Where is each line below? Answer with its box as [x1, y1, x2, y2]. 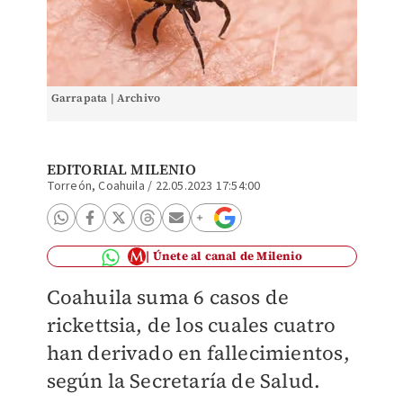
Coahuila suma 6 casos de [46, 283, 290, 310]
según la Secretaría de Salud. [46, 367, 321, 394]
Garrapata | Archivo [50, 91, 161, 105]
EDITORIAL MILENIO [46, 159, 196, 179]
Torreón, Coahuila [46, 177, 145, 195]
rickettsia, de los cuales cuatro [46, 311, 336, 338]
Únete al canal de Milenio [152, 248, 302, 264]
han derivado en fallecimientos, [46, 339, 350, 366]
